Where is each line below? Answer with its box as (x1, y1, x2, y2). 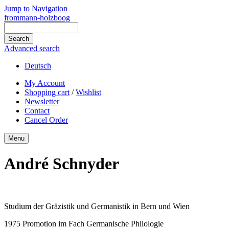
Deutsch (25, 61, 51, 70)
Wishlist (76, 88, 101, 97)
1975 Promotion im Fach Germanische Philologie (4, 219, 164, 228)
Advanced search (4, 44, 60, 53)
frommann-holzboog (4, 13, 70, 22)
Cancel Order (25, 116, 68, 124)
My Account (25, 79, 65, 87)
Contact (25, 106, 50, 115)
